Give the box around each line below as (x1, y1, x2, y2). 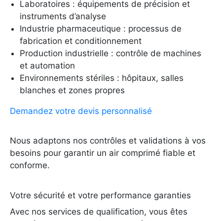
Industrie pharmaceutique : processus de (20, 24, 182, 34)
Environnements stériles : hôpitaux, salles (20, 73, 184, 83)
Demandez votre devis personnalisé (10, 106, 152, 116)
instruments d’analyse (20, 11, 106, 22)
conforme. (10, 160, 50, 171)
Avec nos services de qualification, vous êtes (10, 207, 187, 217)
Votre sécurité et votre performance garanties (10, 190, 191, 200)
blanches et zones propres (20, 85, 125, 96)
